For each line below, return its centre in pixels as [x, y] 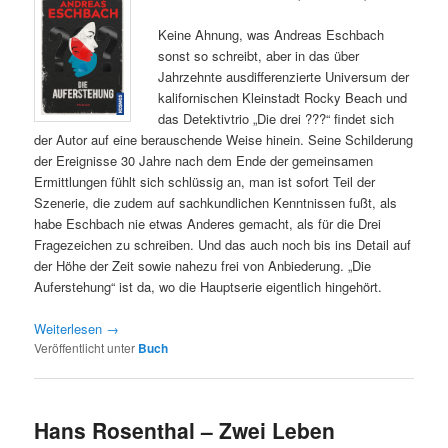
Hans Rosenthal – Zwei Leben [185, 429]
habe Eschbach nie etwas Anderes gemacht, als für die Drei [208, 223]
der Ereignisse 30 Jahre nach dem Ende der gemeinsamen [204, 160]
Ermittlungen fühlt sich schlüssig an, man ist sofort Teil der [205, 181]
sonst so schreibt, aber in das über [259, 55]
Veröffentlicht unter [85, 347]
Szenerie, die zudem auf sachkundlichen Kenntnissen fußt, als [216, 202]
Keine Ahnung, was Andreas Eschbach [271, 34]
